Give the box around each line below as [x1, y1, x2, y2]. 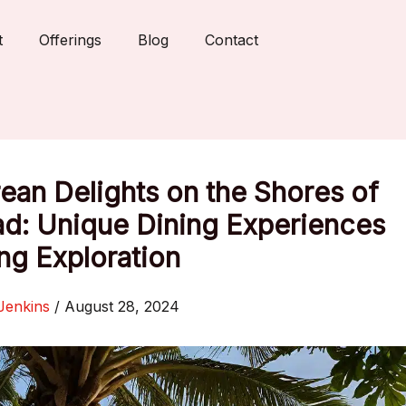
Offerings [39, 31, 101, 50]
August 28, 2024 [64, 297, 179, 315]
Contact [205, 31, 258, 50]
